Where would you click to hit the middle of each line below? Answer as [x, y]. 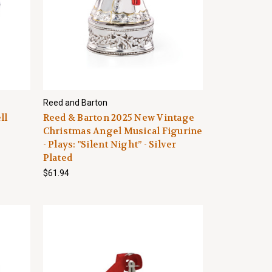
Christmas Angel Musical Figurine [123, 131]
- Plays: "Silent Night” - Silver [110, 144]
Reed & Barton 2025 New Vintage [119, 118]
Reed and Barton [75, 103]
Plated [58, 158]
